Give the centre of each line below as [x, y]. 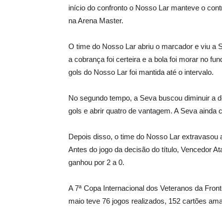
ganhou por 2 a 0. [96, 162]
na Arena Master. [96, 21]
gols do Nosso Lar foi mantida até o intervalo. [141, 72]
